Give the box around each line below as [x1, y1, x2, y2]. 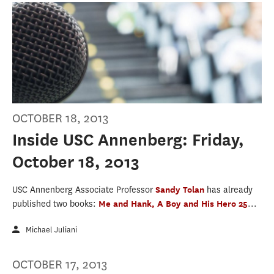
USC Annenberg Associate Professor [12, 183, 155, 196]
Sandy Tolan [155, 183, 207, 194]
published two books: [12, 198, 98, 210]
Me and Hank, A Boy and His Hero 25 [98, 198, 248, 209]
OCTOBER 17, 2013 [12, 256, 108, 273]
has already [207, 183, 253, 196]
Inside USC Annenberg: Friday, [12, 130, 244, 149]
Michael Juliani [26, 224, 77, 235]
